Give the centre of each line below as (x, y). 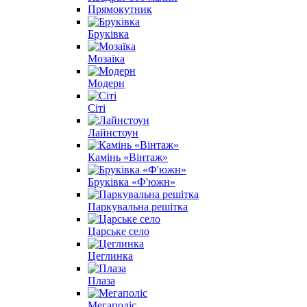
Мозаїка (106, 58)
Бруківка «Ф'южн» (132, 182)
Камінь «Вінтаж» (128, 157)
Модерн (106, 83)
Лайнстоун (113, 132)
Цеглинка (110, 256)
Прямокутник (120, 9)
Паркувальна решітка (138, 206)
